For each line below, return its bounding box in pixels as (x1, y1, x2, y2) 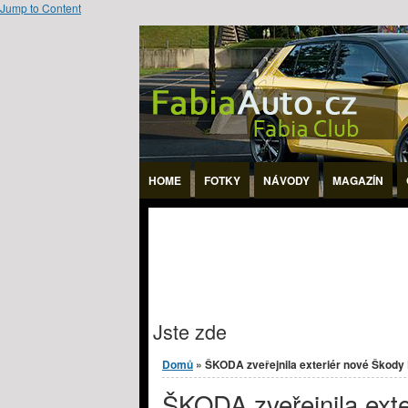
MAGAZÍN (332, 172, 383, 189)
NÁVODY (263, 172, 310, 189)
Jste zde (153, 317, 227, 345)
